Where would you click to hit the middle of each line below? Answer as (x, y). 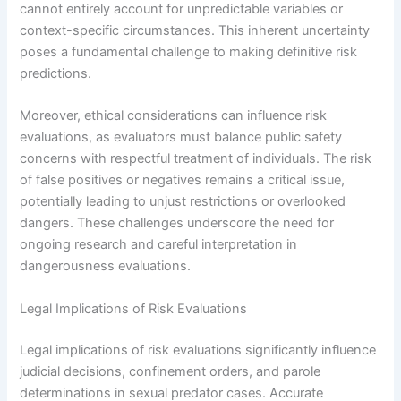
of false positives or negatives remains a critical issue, (183, 180)
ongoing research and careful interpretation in (159, 245)
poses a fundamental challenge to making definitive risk (189, 52)
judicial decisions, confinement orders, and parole (171, 371)
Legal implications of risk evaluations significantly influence (198, 350)
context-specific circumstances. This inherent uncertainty (195, 31)
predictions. (56, 74)
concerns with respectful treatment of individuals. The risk (196, 159)
